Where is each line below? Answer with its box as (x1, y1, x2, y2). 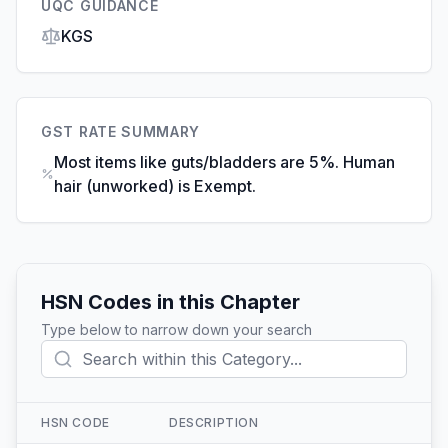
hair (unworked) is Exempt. (53, 176, 256, 196)
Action (384, 424, 438, 444)
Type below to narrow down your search (41, 321, 312, 338)
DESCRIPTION (169, 415, 259, 430)
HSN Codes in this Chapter (41, 290, 300, 314)
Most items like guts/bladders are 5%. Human (53, 152, 395, 172)
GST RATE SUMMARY (41, 123, 201, 140)
